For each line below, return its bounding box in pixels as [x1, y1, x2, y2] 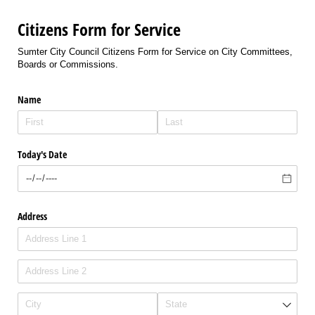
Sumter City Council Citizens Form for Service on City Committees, [18, 46, 292, 57]
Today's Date [18, 147, 67, 161]
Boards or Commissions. [18, 58, 118, 70]
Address [18, 209, 47, 223]
